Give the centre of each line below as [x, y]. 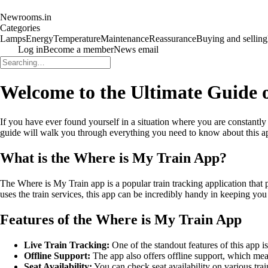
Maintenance [125, 39]
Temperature [77, 39]
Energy [39, 39]
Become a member [78, 49]
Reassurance [173, 39]
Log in [31, 49]
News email [136, 49]
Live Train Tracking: [67, 245]
